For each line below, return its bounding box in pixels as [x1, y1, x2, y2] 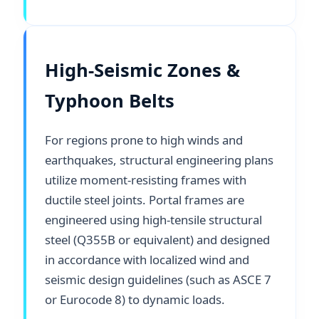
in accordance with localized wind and [45, 251, 249, 268]
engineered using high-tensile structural [45, 211, 262, 228]
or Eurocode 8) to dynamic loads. [45, 291, 225, 308]
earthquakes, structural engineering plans [45, 151, 273, 168]
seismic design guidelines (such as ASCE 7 [45, 271, 271, 288]
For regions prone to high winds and [45, 131, 243, 148]
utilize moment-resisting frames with [45, 171, 246, 188]
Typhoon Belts [45, 88, 174, 113]
